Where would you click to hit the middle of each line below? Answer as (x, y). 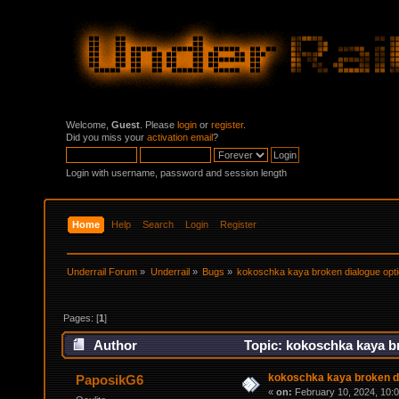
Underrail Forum (102, 271)
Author (116, 346)
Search (159, 224)
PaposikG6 (110, 380)
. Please (159, 125)
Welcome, (89, 125)
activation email (180, 137)
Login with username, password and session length (176, 173)
